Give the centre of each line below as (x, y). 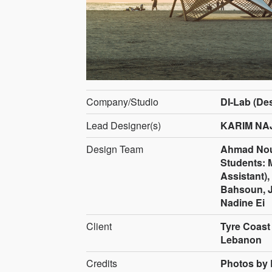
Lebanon (241, 239)
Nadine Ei (242, 202)
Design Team (115, 149)
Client (99, 226)
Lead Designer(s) (124, 125)
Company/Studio (122, 101)
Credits (102, 263)
